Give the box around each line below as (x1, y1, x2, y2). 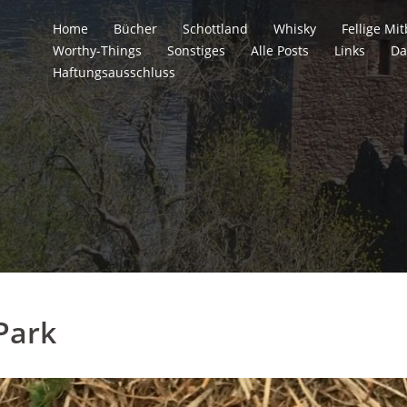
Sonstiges (167, 42, 225, 59)
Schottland (183, 20, 248, 37)
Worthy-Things (53, 42, 142, 59)
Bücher (114, 20, 157, 37)
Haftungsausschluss (53, 64, 175, 81)
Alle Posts (251, 42, 309, 59)
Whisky (273, 20, 316, 37)
